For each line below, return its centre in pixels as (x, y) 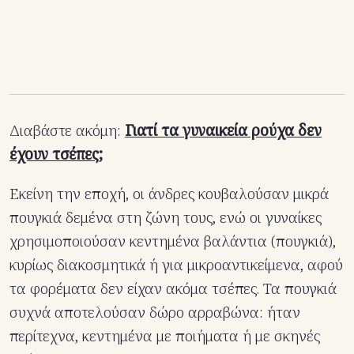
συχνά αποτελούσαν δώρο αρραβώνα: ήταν (155, 312)
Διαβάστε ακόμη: (67, 130)
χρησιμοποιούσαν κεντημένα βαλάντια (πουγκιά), (173, 241)
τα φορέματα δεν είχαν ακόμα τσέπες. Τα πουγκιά (173, 288)
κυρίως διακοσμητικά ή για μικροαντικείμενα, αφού (176, 264)
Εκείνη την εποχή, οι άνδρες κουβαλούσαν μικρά (169, 193)
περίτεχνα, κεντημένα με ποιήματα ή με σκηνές (165, 335)
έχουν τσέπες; (56, 154)
